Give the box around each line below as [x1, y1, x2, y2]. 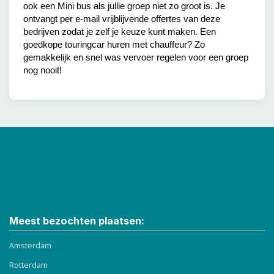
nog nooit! [23, 64, 62, 75]
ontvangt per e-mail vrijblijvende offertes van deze [23, 13, 220, 24]
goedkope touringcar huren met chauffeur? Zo [23, 39, 205, 50]
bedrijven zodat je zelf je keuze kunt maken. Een [23, 26, 216, 37]
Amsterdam [9, 240, 51, 251]
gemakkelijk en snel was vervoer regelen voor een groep [23, 51, 248, 62]
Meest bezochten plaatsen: [9, 214, 144, 227]
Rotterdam [9, 259, 48, 270]
